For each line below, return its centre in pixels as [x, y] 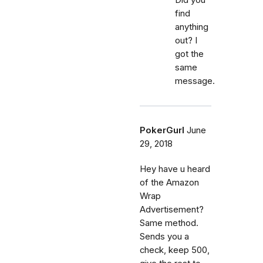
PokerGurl [162, 130]
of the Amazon [169, 182]
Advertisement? [172, 209]
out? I [186, 40]
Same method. [169, 223]
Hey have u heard [175, 169]
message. [195, 81]
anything [192, 27]
